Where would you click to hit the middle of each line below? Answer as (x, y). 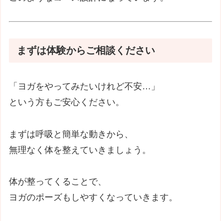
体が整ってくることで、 (58, 181)
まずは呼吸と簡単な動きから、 (71, 134)
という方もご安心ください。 (67, 102)
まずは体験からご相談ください (86, 50)
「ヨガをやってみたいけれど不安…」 (85, 87)
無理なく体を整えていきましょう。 (80, 150)
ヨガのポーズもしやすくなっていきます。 (93, 197)
